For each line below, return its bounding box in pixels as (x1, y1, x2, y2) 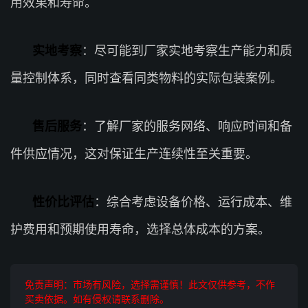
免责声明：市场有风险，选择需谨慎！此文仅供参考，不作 (25, 278, 275, 290)
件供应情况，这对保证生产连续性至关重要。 (10, 146, 258, 161)
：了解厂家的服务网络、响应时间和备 (82, 119, 292, 133)
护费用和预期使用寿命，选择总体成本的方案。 (10, 222, 270, 236)
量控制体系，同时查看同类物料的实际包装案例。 (10, 71, 283, 85)
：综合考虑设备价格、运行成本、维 (94, 195, 292, 209)
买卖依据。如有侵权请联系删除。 (25, 293, 169, 305)
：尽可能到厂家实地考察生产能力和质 (82, 43, 292, 58)
